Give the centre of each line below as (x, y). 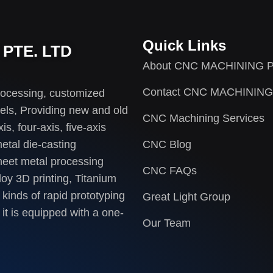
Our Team (167, 223)
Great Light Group (186, 197)
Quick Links (184, 46)
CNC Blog (167, 145)
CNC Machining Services (204, 119)
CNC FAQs (170, 171)
